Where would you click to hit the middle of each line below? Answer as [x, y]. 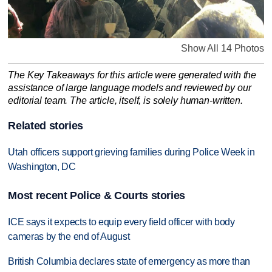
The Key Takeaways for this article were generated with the [132, 75]
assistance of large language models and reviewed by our [130, 88]
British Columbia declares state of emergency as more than [129, 261]
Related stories [46, 125]
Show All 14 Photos [223, 48]
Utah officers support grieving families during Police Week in [131, 152]
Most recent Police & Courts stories [97, 196]
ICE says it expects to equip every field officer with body [121, 222]
